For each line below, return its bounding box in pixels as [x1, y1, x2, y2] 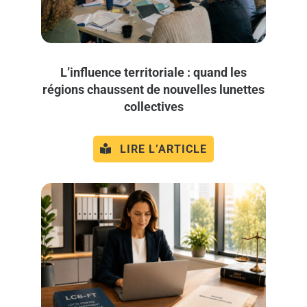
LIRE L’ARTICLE [119, 142, 207, 156]
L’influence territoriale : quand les [60, 64, 247, 79]
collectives [123, 99, 184, 114]
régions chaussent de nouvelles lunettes [42, 82, 265, 97]
